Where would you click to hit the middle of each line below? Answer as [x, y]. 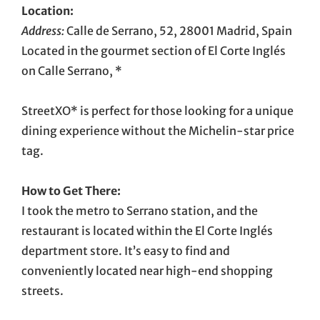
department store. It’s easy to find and [126, 250]
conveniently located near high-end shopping [147, 270]
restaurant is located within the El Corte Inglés [147, 230]
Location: [47, 10]
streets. [42, 290]
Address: [43, 30]
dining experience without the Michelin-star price [158, 130]
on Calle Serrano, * [72, 70]
